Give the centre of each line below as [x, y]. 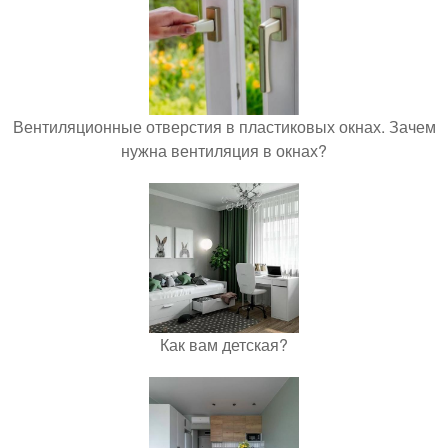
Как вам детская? [224, 345]
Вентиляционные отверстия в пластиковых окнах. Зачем [224, 127]
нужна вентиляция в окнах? [224, 151]
